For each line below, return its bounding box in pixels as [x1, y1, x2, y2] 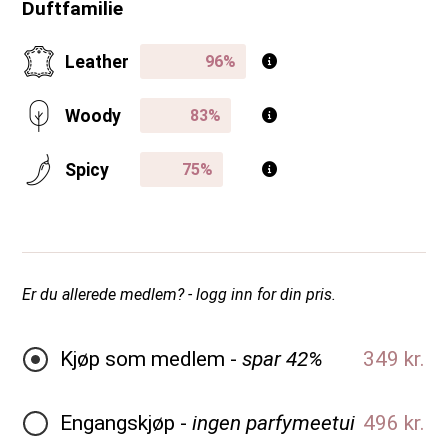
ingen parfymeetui [192, 410, 355, 435]
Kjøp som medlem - [60, 346, 242, 371]
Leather [65, 51, 129, 72]
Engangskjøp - [60, 410, 192, 435]
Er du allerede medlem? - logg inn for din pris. [22, 284, 336, 304]
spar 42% [242, 346, 323, 371]
